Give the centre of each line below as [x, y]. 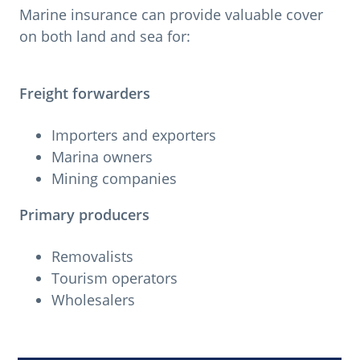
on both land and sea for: [105, 36]
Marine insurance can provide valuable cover [171, 14]
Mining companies [114, 179]
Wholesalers [93, 300]
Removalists [92, 257]
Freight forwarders [85, 94]
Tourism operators [115, 278]
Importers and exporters [134, 135]
